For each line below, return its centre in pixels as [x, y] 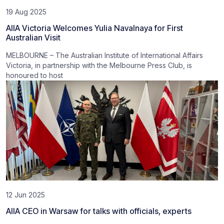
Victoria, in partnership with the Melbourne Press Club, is [99, 65]
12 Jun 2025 [25, 195]
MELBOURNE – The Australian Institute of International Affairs [104, 55]
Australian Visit [33, 37]
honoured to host [34, 75]
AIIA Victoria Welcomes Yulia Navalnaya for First [94, 28]
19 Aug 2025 [26, 12]
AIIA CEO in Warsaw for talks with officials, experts [99, 211]
